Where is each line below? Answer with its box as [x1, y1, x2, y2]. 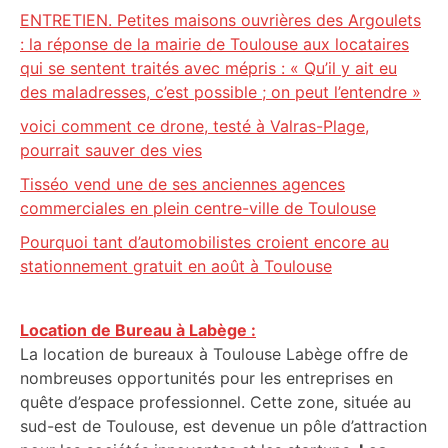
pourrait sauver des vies [20, 140, 202, 160]
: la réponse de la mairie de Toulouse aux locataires [20, 34, 409, 54]
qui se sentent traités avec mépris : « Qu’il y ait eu [20, 58, 397, 78]
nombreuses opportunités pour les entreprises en [20, 368, 393, 388]
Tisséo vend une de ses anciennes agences [20, 174, 345, 194]
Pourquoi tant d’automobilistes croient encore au [20, 232, 389, 252]
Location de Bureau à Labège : [20, 320, 256, 340]
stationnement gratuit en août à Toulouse [20, 256, 332, 276]
